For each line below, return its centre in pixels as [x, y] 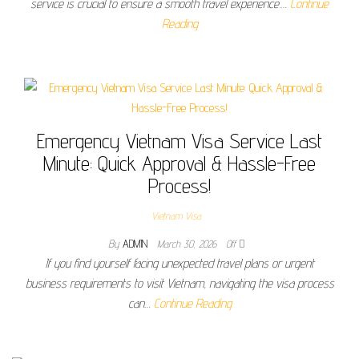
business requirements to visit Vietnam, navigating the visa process [179, 284]
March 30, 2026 [188, 244]
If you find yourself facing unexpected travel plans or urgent [179, 264]
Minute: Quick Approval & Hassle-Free [179, 163]
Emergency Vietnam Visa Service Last [179, 141]
